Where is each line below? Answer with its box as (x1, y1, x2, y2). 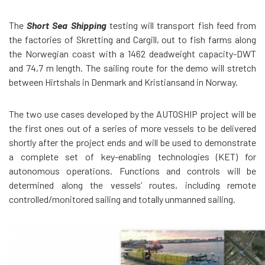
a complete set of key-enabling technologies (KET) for (9, 151, 256, 162)
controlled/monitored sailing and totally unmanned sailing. (9, 193, 235, 205)
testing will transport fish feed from (109, 20, 257, 31)
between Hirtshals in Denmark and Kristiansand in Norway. (9, 76, 238, 88)
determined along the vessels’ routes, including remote (9, 179, 256, 190)
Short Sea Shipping (27, 20, 109, 31)
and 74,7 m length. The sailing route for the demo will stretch (9, 62, 256, 73)
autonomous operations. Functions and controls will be (9, 165, 256, 176)
